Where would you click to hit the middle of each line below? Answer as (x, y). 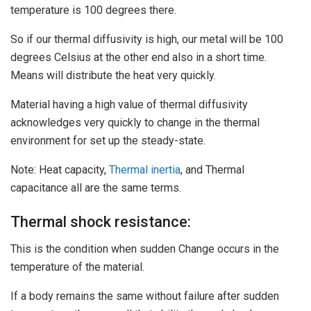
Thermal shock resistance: (101, 222)
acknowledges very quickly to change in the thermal (135, 122)
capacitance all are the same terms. (96, 187)
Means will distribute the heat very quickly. (113, 75)
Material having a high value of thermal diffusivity (129, 104)
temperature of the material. (77, 267)
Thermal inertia (145, 169)
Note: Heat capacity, (60, 169)
